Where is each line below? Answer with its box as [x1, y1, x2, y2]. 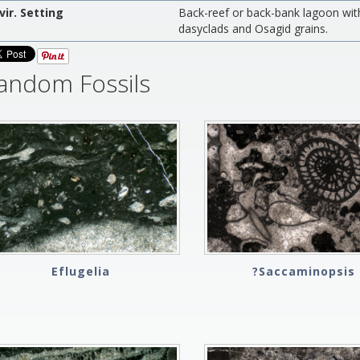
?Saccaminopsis [252, 263, 355, 279]
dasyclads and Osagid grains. [178, 21, 329, 36]
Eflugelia [51, 263, 110, 279]
